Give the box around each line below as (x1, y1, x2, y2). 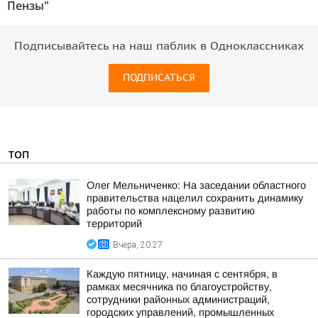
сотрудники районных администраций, (87, 294, 270, 305)
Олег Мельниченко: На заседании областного (87, 180, 306, 191)
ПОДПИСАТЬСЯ (123, 72, 195, 84)
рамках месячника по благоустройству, (87, 281, 272, 292)
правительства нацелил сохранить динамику (87, 192, 303, 204)
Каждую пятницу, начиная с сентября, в (87, 268, 278, 280)
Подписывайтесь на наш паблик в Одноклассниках (14, 40, 304, 53)
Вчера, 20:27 (113, 240, 163, 250)
